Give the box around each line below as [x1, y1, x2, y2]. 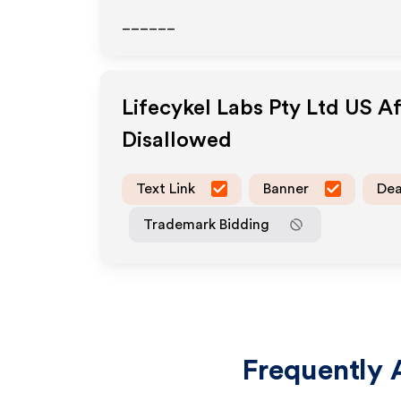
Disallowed [122, 130, 232, 151]
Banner [263, 181, 309, 196]
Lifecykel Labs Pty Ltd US [122, 98, 372, 119]
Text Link [136, 181, 195, 196]
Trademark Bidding [143, 217, 269, 232]
